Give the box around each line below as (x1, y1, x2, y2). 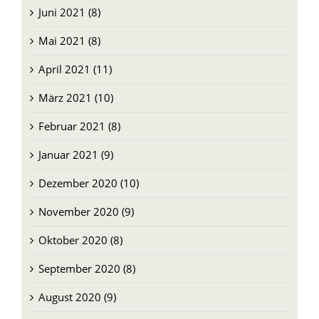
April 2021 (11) (38, 61, 112, 76)
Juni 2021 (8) (38, 4, 100, 19)
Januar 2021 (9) (38, 147, 113, 162)
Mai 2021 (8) (38, 33, 100, 48)
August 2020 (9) (38, 289, 116, 304)
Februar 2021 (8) (38, 118, 120, 133)
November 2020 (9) (38, 204, 134, 219)
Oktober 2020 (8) (38, 232, 122, 247)
